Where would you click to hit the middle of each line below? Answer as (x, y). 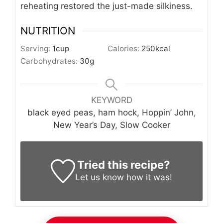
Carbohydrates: (50, 61)
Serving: (36, 49)
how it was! (148, 177)
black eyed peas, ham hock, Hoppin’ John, (111, 113)
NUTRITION (48, 31)
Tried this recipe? (124, 165)
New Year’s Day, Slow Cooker (111, 125)
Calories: (124, 49)
